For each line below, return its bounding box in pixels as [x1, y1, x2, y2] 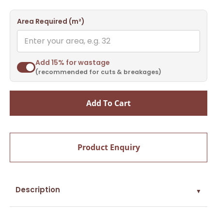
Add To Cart [86, 98, 131, 109]
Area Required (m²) [17, 16, 85, 27]
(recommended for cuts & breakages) [35, 68, 161, 77]
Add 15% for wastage [35, 58, 110, 68]
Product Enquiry [77, 142, 140, 153]
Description [15, 185, 60, 195]
